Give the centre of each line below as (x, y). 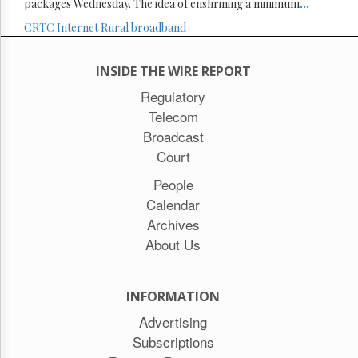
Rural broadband (143, 27)
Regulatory (173, 96)
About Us (173, 244)
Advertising (173, 321)
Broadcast (173, 136)
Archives (173, 224)
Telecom (173, 116)
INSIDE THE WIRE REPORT (173, 71)
